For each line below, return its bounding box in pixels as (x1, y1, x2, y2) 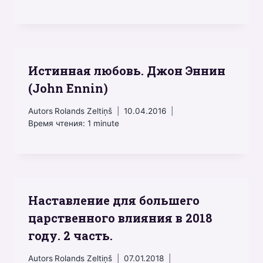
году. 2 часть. (28, 227, 116, 243)
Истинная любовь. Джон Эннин (28, 63, 225, 79)
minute (93, 118, 119, 128)
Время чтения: (28, 118, 85, 128)
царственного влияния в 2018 (28, 210, 212, 225)
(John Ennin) (28, 80, 108, 96)
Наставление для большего (28, 192, 200, 208)
